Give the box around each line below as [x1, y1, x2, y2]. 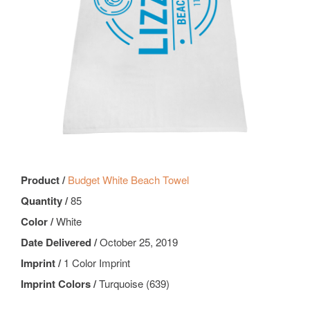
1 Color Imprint [64, 255, 130, 271]
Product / [21, 172, 68, 188]
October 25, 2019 [100, 235, 178, 250]
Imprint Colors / [21, 276, 99, 292]
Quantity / [21, 193, 71, 209]
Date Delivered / [21, 235, 100, 250]
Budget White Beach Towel [68, 172, 189, 188]
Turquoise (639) [99, 276, 170, 291]
